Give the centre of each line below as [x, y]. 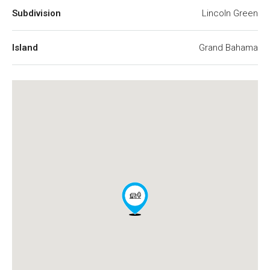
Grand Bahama [228, 48]
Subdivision [36, 13]
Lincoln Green [230, 13]
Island [25, 48]
